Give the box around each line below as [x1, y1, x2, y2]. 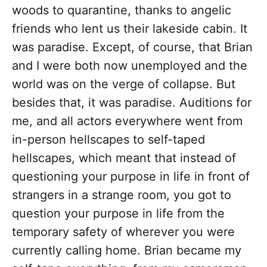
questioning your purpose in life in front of [12, 169, 250, 184]
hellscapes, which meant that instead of [12, 151, 236, 166]
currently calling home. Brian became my [12, 243, 241, 258]
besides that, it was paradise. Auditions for [12, 95, 252, 110]
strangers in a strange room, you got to [12, 188, 231, 203]
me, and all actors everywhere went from [12, 114, 243, 129]
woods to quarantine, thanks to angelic [12, 3, 231, 18]
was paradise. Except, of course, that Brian [12, 40, 253, 55]
